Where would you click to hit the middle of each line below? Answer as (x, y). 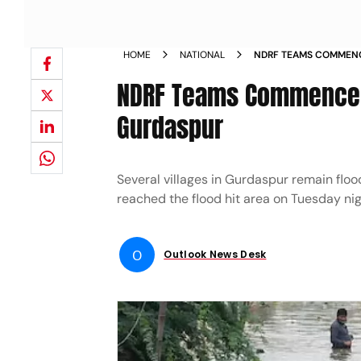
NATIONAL (203, 55)
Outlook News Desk (215, 254)
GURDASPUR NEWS (297, 69)
